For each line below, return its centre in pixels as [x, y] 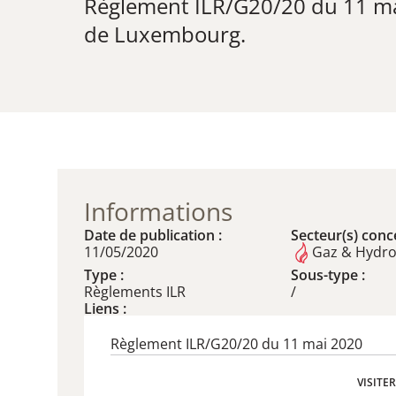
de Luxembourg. [165, 34]
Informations [158, 211]
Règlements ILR [135, 292]
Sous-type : [328, 275]
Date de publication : [153, 235]
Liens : [105, 308]
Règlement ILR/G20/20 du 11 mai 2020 [236, 344]
